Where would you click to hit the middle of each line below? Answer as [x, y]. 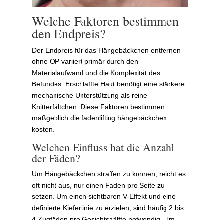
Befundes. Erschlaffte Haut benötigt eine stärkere [108, 84]
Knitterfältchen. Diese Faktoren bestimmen [98, 106]
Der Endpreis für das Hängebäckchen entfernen [106, 50]
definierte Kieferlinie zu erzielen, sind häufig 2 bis [108, 207]
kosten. [43, 129]
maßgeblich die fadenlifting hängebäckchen [99, 118]
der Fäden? [56, 158]
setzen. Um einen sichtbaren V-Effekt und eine [104, 196]
